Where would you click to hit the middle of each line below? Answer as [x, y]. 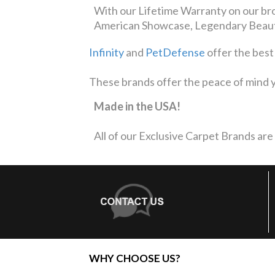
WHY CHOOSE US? [135, 258]
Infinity [107, 52]
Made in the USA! [137, 106]
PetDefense [175, 52]
